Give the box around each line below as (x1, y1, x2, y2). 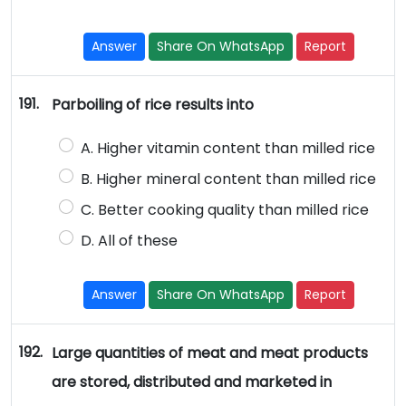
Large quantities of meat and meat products (51, 343, 368, 364)
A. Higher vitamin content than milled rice (80, 138, 375, 159)
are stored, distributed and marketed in (51, 372, 332, 393)
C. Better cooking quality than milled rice (80, 199, 369, 221)
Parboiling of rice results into (51, 94, 254, 116)
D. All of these (80, 230, 178, 252)
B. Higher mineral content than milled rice (80, 169, 376, 190)
